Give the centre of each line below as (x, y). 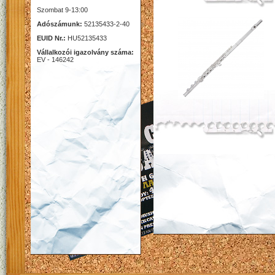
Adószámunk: (60, 24)
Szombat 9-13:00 (62, 10)
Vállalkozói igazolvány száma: (85, 52)
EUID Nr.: (51, 38)
